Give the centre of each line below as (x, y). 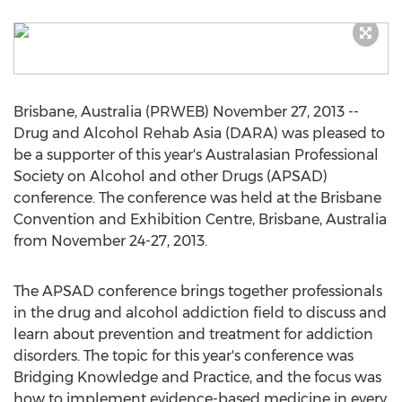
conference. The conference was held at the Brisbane (197, 198)
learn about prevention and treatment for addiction (193, 334)
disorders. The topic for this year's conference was (184, 356)
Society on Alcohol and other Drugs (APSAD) (170, 176)
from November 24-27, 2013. (110, 241)
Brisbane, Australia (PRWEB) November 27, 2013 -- (186, 112)
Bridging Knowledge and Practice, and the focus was (197, 377)
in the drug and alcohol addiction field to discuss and (200, 313)
